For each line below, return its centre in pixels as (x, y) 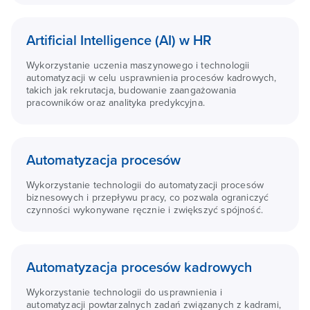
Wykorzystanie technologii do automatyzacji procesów (145, 185)
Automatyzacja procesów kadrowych (139, 268)
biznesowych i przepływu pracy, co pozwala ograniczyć (148, 198)
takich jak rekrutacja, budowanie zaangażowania (131, 90)
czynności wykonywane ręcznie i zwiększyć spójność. (145, 210)
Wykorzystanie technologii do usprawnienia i (124, 292)
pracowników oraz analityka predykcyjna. (116, 103)
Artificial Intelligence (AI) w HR (119, 41)
